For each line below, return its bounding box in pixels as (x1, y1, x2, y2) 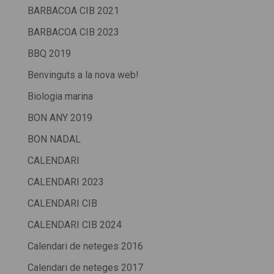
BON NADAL (27, 133, 81, 146)
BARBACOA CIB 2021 (27, 5, 119, 17)
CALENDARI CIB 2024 (27, 219, 122, 231)
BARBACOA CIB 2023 (27, 26, 119, 39)
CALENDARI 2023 (27, 176, 104, 188)
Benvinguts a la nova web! (27, 69, 139, 81)
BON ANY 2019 (27, 112, 92, 124)
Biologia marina (27, 91, 93, 103)
